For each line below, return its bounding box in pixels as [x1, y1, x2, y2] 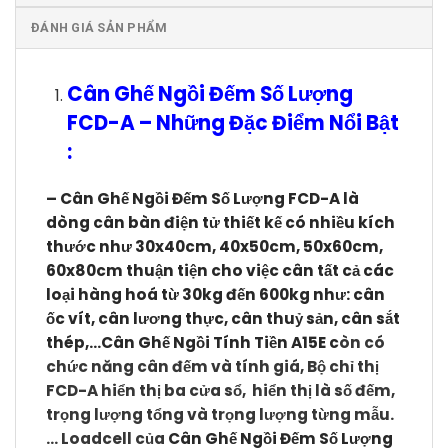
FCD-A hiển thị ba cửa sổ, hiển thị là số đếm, [46, 380, 395, 402]
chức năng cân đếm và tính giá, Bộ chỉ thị [46, 356, 379, 378]
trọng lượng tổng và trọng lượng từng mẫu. [46, 404, 394, 426]
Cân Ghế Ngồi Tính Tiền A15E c [101, 332, 339, 354]
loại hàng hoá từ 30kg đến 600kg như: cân [46, 284, 385, 306]
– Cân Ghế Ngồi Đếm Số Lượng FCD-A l [46, 188, 348, 210]
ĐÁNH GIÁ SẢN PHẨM [31, 19, 168, 35]
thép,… [46, 332, 101, 354]
